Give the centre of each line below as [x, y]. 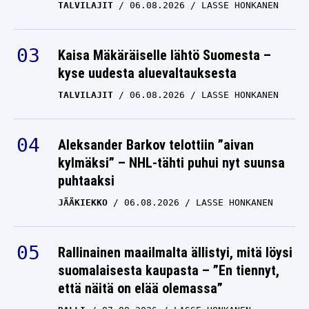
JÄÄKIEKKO [83, 203]
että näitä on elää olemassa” [140, 289]
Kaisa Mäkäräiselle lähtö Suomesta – [165, 56]
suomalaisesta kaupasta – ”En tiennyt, [169, 271]
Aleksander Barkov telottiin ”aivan [156, 145]
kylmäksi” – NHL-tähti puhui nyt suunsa [171, 163]
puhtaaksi [86, 181]
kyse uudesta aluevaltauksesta [147, 73]
